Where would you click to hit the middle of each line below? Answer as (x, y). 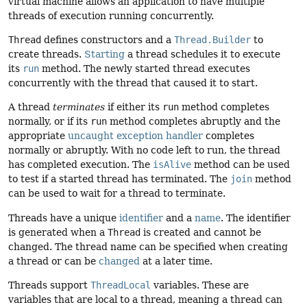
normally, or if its (49, 122)
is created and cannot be (201, 232)
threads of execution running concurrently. (111, 15)
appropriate (38, 136)
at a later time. (176, 261)
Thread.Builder (212, 40)
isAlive (172, 165)
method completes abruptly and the (194, 122)
